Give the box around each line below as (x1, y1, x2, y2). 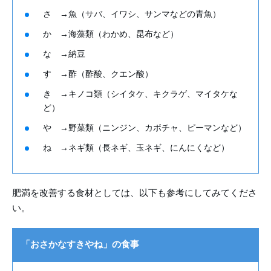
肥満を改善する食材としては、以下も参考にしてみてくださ (12, 188, 257, 198)
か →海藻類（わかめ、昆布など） (43, 30, 178, 39)
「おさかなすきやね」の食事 (21, 240, 139, 250)
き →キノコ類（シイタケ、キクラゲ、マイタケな (43, 90, 238, 99)
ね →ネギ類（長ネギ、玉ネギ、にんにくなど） (43, 143, 229, 153)
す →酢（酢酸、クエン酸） (43, 70, 153, 79)
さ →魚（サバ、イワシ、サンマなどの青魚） (43, 10, 221, 19)
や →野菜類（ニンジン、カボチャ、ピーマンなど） (43, 123, 246, 133)
